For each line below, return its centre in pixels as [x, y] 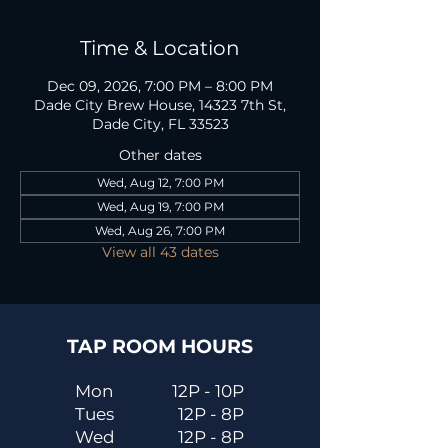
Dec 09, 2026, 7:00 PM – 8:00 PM [160, 86]
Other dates [160, 155]
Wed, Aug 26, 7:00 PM [160, 230]
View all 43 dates [160, 252]
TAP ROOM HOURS [159, 346]
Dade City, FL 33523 [160, 124]
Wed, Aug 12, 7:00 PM [160, 182]
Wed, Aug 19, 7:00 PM [160, 206]
